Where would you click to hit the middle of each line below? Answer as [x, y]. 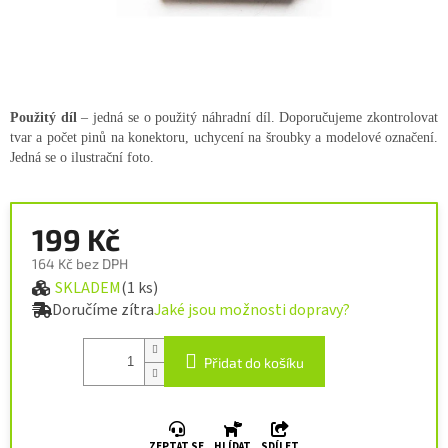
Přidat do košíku [254, 363]
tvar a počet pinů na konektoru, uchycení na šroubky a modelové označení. [224, 138]
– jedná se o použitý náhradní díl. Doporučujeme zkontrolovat [257, 118]
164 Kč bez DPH [80, 264]
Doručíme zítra [103, 310]
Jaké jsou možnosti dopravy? [252, 310]
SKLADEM [88, 288]
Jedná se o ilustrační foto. [82, 158]
